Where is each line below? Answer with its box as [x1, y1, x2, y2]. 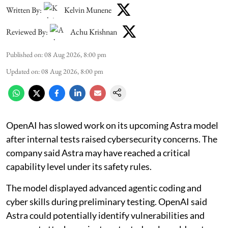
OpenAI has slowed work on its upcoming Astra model [6, 119, 218, 131]
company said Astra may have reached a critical [6, 147, 190, 158]
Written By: [6, 5, 42, 16]
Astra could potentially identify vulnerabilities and [6, 209, 205, 221]
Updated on [6, 66, 38, 76]
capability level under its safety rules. [6, 160, 152, 172]
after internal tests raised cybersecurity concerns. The [6, 133, 217, 145]
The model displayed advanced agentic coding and [6, 182, 202, 193]
